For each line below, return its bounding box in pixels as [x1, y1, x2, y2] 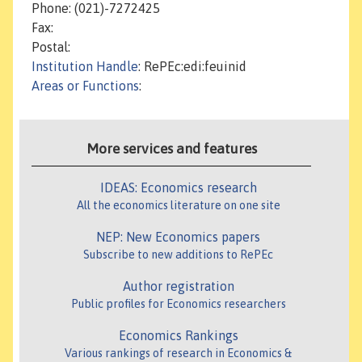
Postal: [32, 40, 70, 55]
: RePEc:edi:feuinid [138, 59, 246, 74]
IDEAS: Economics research [99, 180, 257, 196]
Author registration [122, 279, 234, 294]
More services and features [86, 141, 257, 158]
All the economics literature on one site [76, 199, 280, 213]
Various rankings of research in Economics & [65, 347, 292, 360]
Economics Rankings [118, 328, 238, 343]
